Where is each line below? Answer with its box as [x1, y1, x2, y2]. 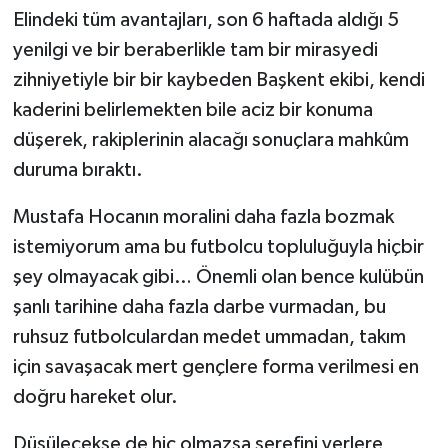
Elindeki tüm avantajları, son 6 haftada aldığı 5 [12, 10, 399, 31]
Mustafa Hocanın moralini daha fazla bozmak [12, 207, 394, 228]
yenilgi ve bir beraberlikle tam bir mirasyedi [12, 40, 378, 61]
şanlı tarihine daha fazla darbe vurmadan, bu [12, 297, 386, 318]
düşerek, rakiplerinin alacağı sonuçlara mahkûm [12, 130, 409, 151]
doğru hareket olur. [12, 387, 178, 408]
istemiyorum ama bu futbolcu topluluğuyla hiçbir [12, 237, 424, 258]
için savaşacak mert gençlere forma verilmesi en [12, 357, 419, 378]
